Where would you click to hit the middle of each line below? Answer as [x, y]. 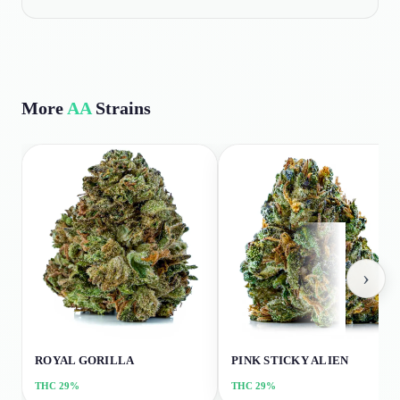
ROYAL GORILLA [85, 360]
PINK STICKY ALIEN [290, 360]
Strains [121, 108]
